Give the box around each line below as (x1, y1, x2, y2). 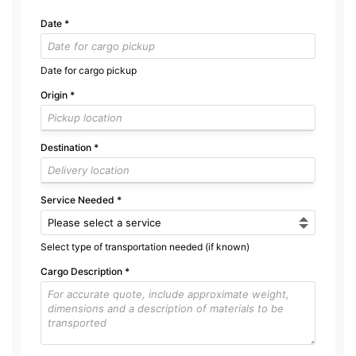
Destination (41, 141, 94, 153)
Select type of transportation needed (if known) (41, 240, 250, 253)
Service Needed (41, 193, 117, 206)
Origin (41, 88, 70, 101)
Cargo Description (41, 265, 125, 277)
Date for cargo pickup (41, 64, 137, 76)
